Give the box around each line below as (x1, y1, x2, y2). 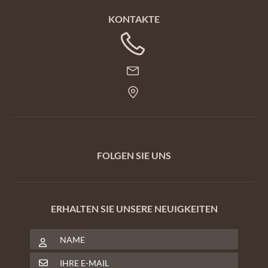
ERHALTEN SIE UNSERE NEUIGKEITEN (50, 202, 218, 214)
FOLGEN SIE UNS (97, 149, 171, 161)
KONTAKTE (108, 13, 160, 25)
